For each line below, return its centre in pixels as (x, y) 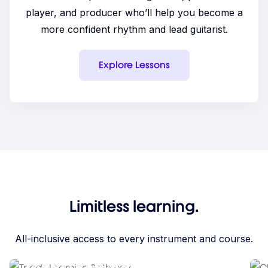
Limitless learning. (134, 206)
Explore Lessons (134, 65)
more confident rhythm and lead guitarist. (134, 29)
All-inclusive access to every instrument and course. (134, 239)
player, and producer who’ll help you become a (134, 13)
